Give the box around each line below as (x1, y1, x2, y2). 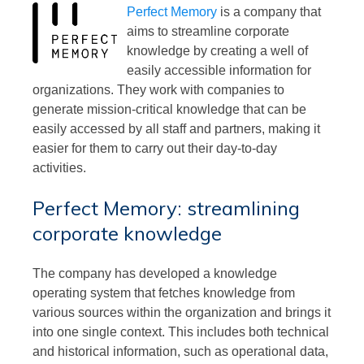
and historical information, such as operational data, (32, 344, 328, 358)
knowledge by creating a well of (126, 43, 308, 58)
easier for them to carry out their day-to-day (32, 141, 277, 155)
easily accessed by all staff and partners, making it (32, 121, 320, 136)
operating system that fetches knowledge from (32, 285, 295, 300)
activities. (32, 160, 86, 175)
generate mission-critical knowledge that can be (32, 102, 306, 116)
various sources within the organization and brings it (32, 305, 331, 319)
